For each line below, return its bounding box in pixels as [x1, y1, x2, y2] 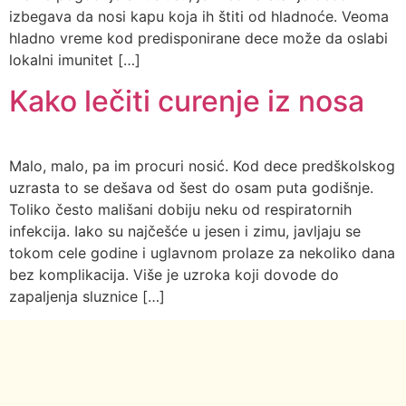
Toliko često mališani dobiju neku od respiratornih [9, 199, 352, 218]
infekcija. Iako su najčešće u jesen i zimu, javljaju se [9, 221, 361, 240]
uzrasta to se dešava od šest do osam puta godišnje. [9, 178, 373, 197]
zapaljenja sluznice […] [9, 286, 165, 305]
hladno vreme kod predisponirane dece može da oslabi [9, 29, 388, 48]
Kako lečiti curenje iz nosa [9, 82, 364, 119]
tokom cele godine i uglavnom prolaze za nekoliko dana [9, 243, 395, 262]
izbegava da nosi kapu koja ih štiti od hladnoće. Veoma [9, 7, 389, 26]
